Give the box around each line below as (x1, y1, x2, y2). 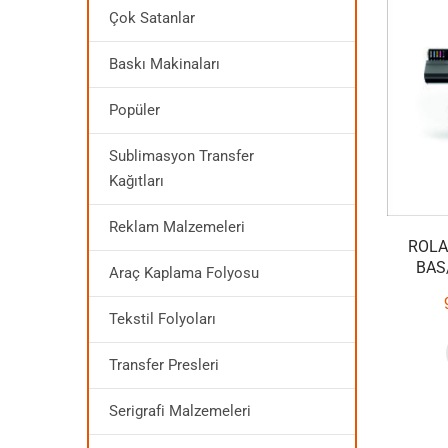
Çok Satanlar (109, 9, 195, 27)
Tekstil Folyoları (109, 310, 216, 328)
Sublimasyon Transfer (109, 147, 254, 165)
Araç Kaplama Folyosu (109, 264, 259, 282)
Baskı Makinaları (109, 55, 220, 73)
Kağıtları (109, 172, 164, 190)
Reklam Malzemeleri (109, 218, 245, 236)
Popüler (109, 101, 160, 119)
